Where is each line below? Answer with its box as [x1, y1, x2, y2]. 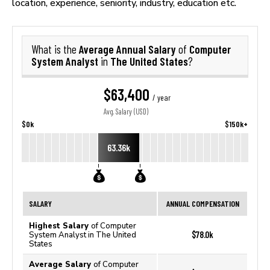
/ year [152, 93, 171, 102]
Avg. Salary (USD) [104, 107, 148, 116]
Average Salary [29, 260, 93, 269]
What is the [31, 43, 79, 56]
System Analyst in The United [29, 230, 136, 239]
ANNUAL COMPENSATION [166, 198, 239, 209]
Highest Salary [29, 221, 91, 230]
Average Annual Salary [79, 42, 178, 56]
